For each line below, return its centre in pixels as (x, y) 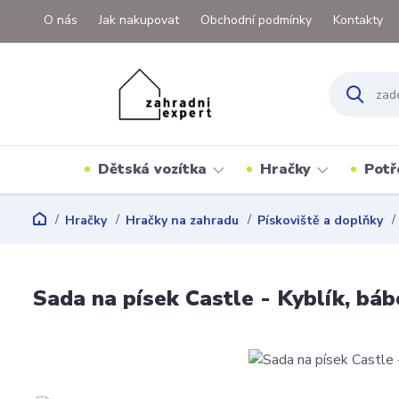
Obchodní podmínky (256, 20)
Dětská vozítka (152, 169)
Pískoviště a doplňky (320, 220)
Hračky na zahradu (182, 220)
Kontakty (358, 20)
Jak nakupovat (139, 20)
